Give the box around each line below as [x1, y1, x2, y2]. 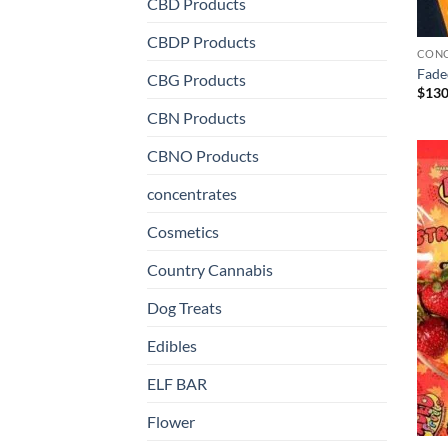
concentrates [147, 184, 237, 204]
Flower [147, 412, 195, 432]
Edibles [147, 336, 197, 356]
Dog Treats [147, 298, 222, 318]
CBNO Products [147, 146, 259, 166]
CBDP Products [147, 32, 256, 52]
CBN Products [147, 108, 246, 128]
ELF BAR [147, 374, 207, 394]
